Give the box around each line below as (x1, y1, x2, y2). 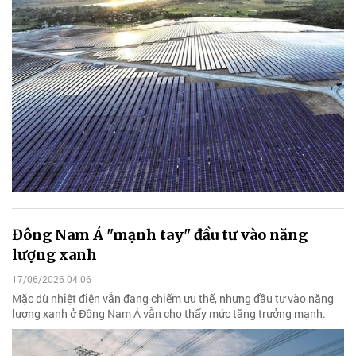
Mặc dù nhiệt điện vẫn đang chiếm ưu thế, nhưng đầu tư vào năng (12, 291, 334, 307)
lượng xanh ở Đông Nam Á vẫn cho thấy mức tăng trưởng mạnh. (12, 306, 326, 322)
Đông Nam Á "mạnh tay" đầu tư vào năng (12, 225, 308, 244)
